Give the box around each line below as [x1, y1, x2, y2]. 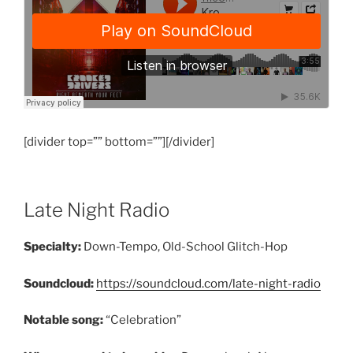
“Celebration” [103, 313, 181, 328]
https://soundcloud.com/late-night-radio [96, 276, 321, 291]
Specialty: [24, 240, 81, 255]
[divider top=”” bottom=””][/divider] [24, 134, 214, 149]
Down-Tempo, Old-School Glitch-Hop [81, 240, 288, 255]
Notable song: [24, 313, 103, 328]
